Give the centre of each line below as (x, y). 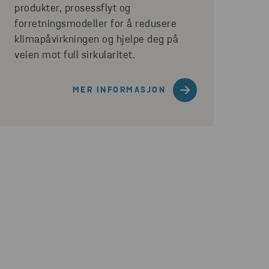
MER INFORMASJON (119, 90)
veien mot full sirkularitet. (75, 56)
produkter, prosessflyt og (73, 9)
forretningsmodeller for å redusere (95, 24)
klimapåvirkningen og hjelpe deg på (96, 40)
